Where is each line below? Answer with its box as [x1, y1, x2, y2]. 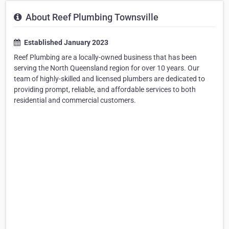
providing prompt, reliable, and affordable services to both [14, 85, 196, 94]
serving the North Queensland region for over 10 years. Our [14, 64, 199, 72]
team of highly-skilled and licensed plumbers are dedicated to [14, 75, 205, 83]
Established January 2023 [22, 38, 108, 47]
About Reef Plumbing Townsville [24, 12, 158, 22]
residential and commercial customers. [14, 96, 136, 104]
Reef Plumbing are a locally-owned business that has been [14, 53, 197, 61]
